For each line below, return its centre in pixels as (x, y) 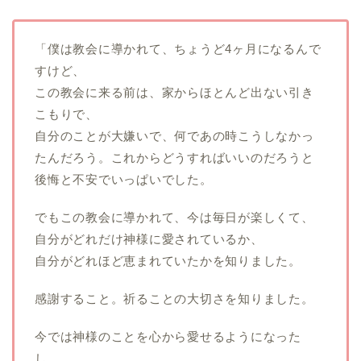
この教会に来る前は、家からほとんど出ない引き (174, 93)
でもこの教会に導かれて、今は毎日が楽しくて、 (174, 218)
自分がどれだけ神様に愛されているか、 (149, 239)
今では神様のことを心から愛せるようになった (168, 337)
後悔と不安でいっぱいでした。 (124, 180)
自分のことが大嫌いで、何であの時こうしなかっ (174, 136)
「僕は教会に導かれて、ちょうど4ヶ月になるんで (178, 49)
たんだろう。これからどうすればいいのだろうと (174, 158)
